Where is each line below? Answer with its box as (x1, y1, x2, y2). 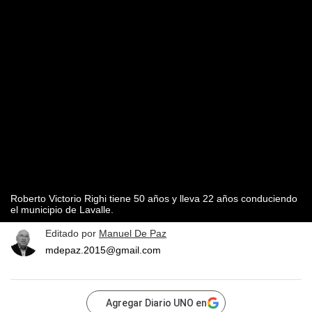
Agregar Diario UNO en (106, 297, 207, 309)
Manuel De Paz (99, 228, 166, 240)
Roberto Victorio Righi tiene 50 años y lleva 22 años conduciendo (10, 193, 297, 205)
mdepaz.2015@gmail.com (45, 244, 161, 256)
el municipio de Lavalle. (10, 204, 114, 216)
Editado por (45, 228, 99, 240)
